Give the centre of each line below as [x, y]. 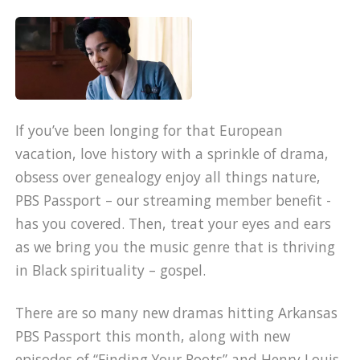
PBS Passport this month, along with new [153, 335]
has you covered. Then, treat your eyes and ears [174, 224]
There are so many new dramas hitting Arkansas [177, 312]
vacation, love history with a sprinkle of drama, [172, 154]
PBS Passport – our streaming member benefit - [174, 200]
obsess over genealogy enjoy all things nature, [168, 177]
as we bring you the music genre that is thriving [176, 247]
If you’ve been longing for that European [149, 131]
